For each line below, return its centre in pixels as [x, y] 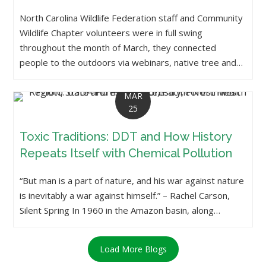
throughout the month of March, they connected [118, 47]
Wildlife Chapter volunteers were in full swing [111, 32]
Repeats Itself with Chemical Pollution [126, 153]
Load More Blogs [133, 249]
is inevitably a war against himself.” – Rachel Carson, [125, 195]
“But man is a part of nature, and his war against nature [132, 180]
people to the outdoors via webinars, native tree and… [132, 62]
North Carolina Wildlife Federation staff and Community [132, 18]
